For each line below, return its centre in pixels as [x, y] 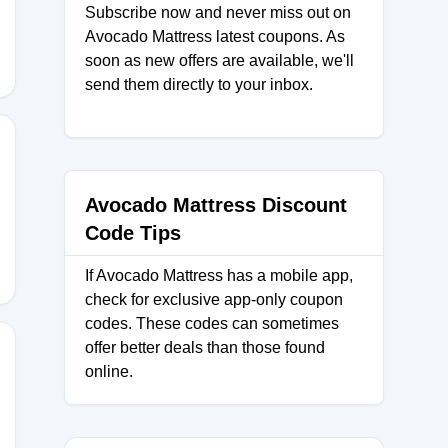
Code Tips [133, 233]
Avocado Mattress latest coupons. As [215, 36]
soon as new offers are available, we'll [219, 60]
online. [109, 371]
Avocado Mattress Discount [216, 205]
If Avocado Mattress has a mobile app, [219, 275]
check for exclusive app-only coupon [214, 299]
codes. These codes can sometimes [212, 323]
